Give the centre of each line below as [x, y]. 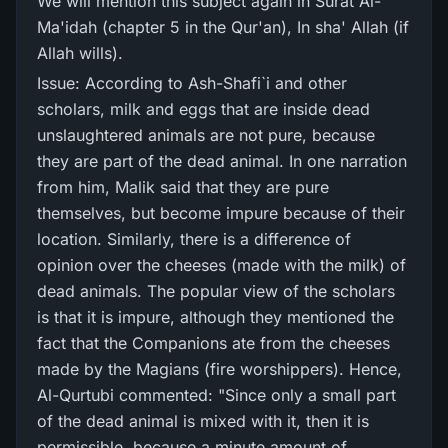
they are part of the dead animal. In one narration [222, 161]
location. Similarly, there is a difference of [194, 239]
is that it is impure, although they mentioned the [215, 317]
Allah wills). [80, 53]
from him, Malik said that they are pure [183, 187]
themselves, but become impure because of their [221, 213]
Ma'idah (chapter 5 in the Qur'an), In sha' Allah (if [223, 27]
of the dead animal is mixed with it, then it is [203, 421]
